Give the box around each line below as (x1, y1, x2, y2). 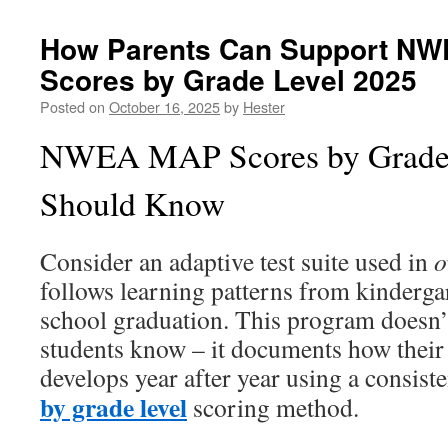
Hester (243, 96, 285, 117)
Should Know (40, 181, 225, 225)
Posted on (40, 96, 105, 117)
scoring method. (187, 390, 359, 424)
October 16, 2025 (109, 96, 220, 117)
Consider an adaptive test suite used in (40, 244, 434, 278)
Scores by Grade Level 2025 (40, 59, 417, 100)
